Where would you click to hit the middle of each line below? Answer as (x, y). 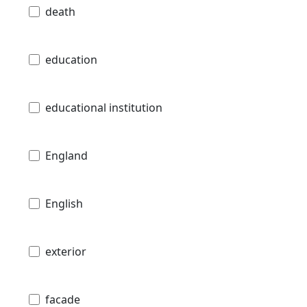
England (66, 156)
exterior (66, 252)
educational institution (104, 108)
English (64, 204)
